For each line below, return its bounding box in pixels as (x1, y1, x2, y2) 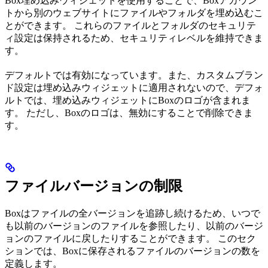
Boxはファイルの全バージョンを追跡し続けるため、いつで (5, 208, 260, 219)
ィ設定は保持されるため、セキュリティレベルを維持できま (5, 33, 263, 44)
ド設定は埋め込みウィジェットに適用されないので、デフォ (5, 83, 263, 93)
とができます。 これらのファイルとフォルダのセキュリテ (5, 20, 256, 31)
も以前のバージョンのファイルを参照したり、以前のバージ (5, 221, 263, 232)
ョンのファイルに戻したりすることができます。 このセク (5, 233, 256, 244)
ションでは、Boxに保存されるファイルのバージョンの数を (5, 246, 260, 257)
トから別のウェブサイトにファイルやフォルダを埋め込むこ (5, 8, 263, 19)
